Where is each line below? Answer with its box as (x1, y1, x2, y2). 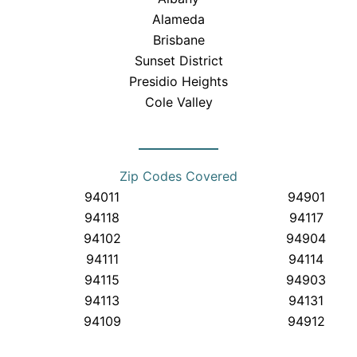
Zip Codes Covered (120, 168, 237, 185)
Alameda (152, 10, 206, 27)
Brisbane (152, 31, 205, 48)
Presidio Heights (129, 73, 229, 89)
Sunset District (134, 52, 223, 69)
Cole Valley (144, 93, 213, 110)
